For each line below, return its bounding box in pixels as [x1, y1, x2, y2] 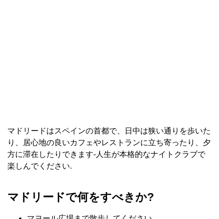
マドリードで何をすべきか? [7, 191, 154, 204]
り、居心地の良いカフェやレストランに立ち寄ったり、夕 [7, 138, 211, 147]
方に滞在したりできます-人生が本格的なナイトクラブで [7, 150, 205, 158]
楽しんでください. [7, 161, 72, 170]
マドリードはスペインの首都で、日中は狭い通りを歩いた [7, 126, 211, 135]
